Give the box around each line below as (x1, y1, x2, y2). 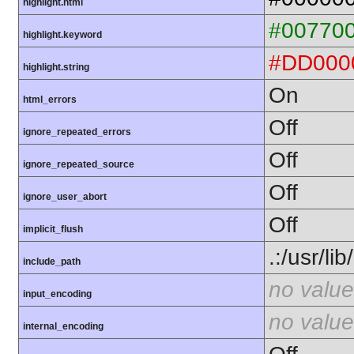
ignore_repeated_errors (23, 126, 131, 138)
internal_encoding (23, 321, 104, 333)
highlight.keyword (23, 29, 102, 41)
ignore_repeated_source (23, 159, 134, 171)
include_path (23, 256, 81, 268)
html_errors (23, 94, 77, 106)
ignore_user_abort (23, 191, 107, 203)
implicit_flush (23, 224, 83, 235)
